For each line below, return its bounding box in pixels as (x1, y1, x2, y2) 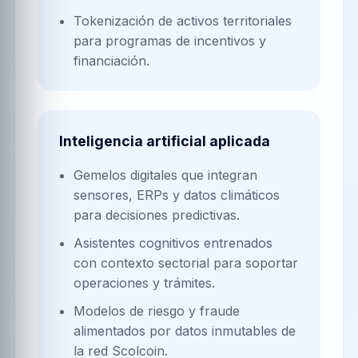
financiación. (73, 52, 149, 69)
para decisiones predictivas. (73, 206, 240, 223)
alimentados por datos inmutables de (73, 323, 296, 340)
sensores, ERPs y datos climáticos (73, 186, 280, 203)
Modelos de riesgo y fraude (73, 303, 240, 320)
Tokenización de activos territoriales (73, 12, 292, 29)
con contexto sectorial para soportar (73, 254, 298, 271)
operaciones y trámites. (73, 274, 215, 291)
